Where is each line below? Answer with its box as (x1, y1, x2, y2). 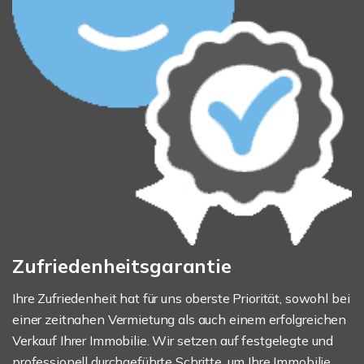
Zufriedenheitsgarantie (12, 253, 232, 278)
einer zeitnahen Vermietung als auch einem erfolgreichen (12, 310, 347, 327)
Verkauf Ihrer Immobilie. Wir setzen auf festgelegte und (12, 331, 334, 349)
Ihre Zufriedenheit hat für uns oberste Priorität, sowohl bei (12, 289, 350, 306)
